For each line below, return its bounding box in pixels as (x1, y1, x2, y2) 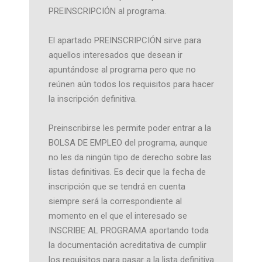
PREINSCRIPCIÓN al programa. (48, 6, 166, 16)
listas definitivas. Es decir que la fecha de (48, 167, 206, 177)
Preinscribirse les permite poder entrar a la (48, 123, 211, 133)
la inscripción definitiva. (48, 94, 137, 104)
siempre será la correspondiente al (48, 196, 182, 206)
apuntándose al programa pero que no (48, 64, 196, 75)
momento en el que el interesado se (48, 211, 187, 221)
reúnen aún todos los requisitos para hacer (48, 79, 214, 89)
